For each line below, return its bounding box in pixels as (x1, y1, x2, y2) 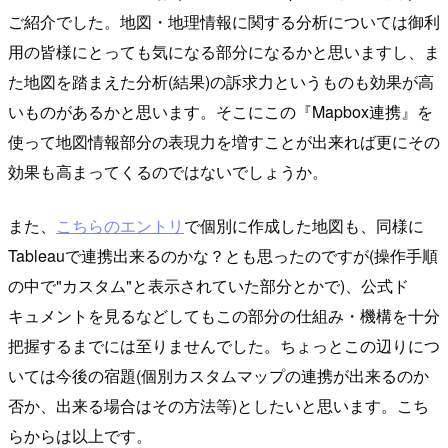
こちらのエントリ (56, 214, 184, 238)
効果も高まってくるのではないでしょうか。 (8, 160, 328, 184)
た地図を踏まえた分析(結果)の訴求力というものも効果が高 (8, 70, 434, 94)
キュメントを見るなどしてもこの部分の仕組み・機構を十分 (8, 304, 440, 328)
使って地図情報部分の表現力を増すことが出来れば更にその (8, 130, 440, 154)
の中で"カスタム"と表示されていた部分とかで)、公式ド (8, 274, 409, 298)
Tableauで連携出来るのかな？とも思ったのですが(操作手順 (8, 244, 438, 268)
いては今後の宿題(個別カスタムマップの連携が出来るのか (8, 364, 429, 388)
